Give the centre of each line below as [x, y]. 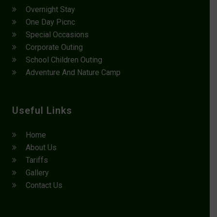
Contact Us [44, 185]
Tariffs [37, 160]
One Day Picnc [50, 22]
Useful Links [42, 110]
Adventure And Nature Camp [73, 72]
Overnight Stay [50, 9]
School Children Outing [64, 60]
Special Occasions [57, 34]
